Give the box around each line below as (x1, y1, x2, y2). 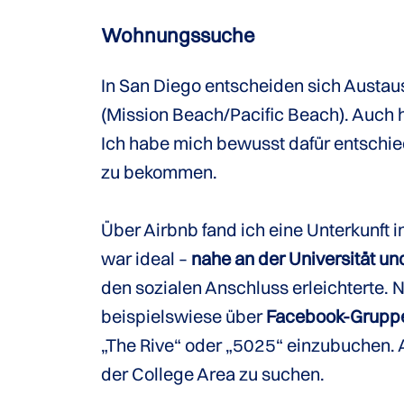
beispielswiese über (101, 305, 266, 327)
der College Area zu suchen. (101, 363, 325, 385)
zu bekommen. (101, 161, 217, 183)
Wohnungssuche (101, 23, 255, 48)
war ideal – (101, 247, 191, 270)
